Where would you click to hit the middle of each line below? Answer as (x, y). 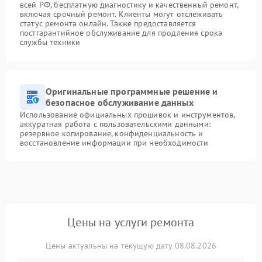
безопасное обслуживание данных (120, 102)
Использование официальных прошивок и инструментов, (127, 114)
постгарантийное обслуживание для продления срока (121, 32)
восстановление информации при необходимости (114, 142)
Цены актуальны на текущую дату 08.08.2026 (131, 245)
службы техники (50, 42)
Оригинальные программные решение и (132, 91)
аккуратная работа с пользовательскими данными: (115, 124)
